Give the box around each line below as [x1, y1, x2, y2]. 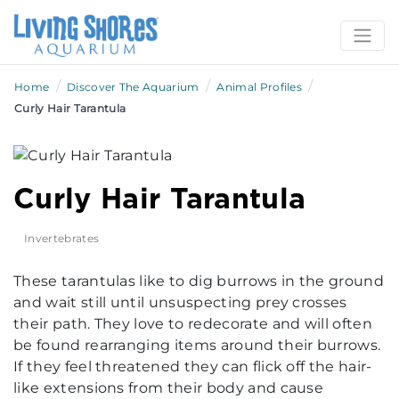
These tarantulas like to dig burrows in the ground [13, 273, 385, 290]
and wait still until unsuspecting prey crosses [13, 294, 347, 312]
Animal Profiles [216, 80, 303, 94]
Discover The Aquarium [66, 80, 199, 94]
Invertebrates [24, 232, 100, 246]
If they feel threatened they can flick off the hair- [13, 358, 372, 376]
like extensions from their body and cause [13, 379, 324, 397]
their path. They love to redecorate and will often [13, 315, 373, 333]
